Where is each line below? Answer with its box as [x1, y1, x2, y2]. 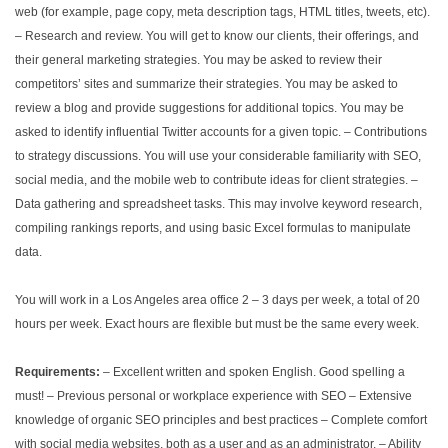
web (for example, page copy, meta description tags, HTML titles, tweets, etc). [15, 5, 430, 19]
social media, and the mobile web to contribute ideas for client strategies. [15, 173, 408, 187]
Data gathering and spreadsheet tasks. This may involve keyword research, [15, 197, 422, 211]
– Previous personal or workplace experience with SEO [44, 389, 346, 403]
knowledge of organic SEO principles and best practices [15, 413, 318, 427]
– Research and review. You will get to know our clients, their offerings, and [15, 29, 419, 43]
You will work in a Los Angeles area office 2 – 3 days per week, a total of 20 [15, 293, 420, 307]
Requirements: [15, 365, 100, 379]
